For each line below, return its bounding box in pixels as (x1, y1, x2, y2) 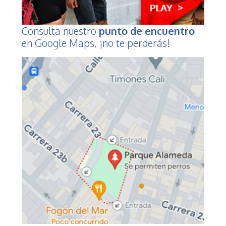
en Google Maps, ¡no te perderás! (21, 36, 170, 50)
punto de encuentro (98, 24, 195, 38)
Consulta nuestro (21, 24, 99, 38)
